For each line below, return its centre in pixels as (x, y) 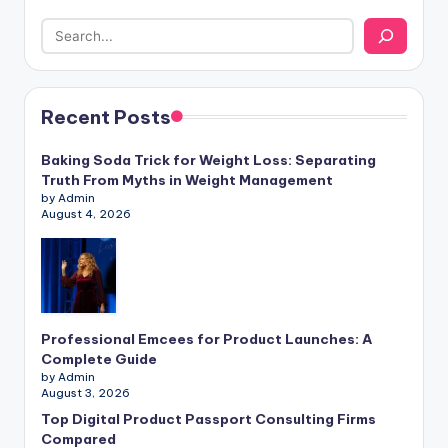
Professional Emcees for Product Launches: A (206, 338)
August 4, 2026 (86, 213)
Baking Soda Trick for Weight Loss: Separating (208, 159)
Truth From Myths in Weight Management (187, 179)
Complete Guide (99, 358)
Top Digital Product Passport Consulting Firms (208, 418)
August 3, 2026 (85, 392)
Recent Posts (106, 116)
